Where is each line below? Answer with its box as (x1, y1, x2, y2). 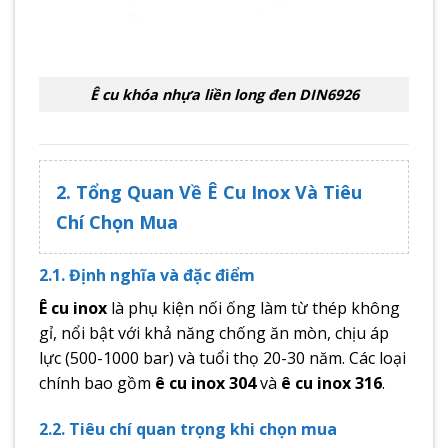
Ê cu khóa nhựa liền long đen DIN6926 (89, 85, 359, 105)
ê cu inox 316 (281, 371, 382, 394)
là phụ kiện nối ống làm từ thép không (107, 296, 400, 319)
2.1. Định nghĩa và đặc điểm (39, 263, 255, 286)
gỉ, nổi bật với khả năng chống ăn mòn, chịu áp (39, 321, 389, 344)
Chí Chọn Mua (56, 209, 178, 234)
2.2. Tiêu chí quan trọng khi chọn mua (39, 417, 337, 440)
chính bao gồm (39, 371, 155, 394)
